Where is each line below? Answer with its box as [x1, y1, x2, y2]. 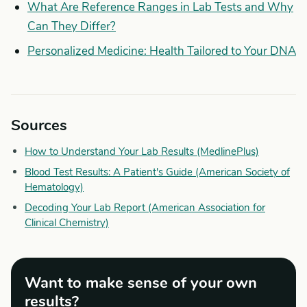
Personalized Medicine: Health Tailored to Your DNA [27, 43, 296, 59]
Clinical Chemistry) [25, 216, 109, 230]
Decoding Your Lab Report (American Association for [25, 201, 265, 214]
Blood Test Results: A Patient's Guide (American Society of [25, 165, 290, 179]
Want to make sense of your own [25, 273, 257, 293]
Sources [11, 115, 67, 136]
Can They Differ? [27, 19, 116, 34]
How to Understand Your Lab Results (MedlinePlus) [25, 145, 259, 158]
